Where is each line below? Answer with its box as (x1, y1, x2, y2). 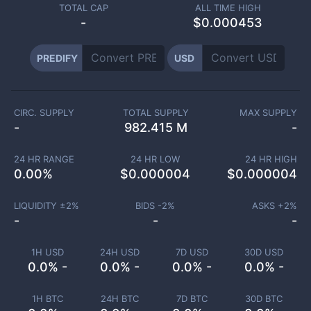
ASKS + (252, 200, 284, 211)
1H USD (31, 246, 64, 258)
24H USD (99, 246, 140, 258)
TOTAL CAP (58, 2, 108, 13)
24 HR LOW (131, 153, 180, 165)
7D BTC (176, 293, 208, 304)
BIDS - (135, 200, 162, 211)
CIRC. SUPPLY (14, 107, 74, 118)
